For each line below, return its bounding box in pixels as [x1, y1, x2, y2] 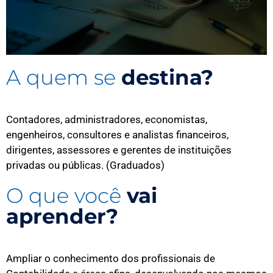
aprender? [6, 203, 118, 229]
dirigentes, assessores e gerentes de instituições [6, 143, 232, 156]
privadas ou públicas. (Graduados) [6, 158, 165, 171]
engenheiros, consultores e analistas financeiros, [6, 128, 229, 141]
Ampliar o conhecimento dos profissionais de [6, 252, 215, 264]
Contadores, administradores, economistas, [6, 113, 207, 126]
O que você [6, 182, 127, 208]
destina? [121, 64, 213, 90]
